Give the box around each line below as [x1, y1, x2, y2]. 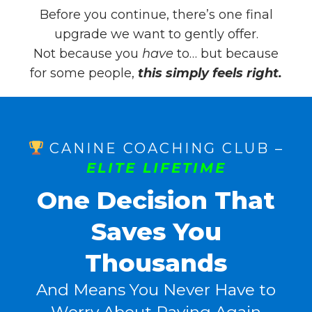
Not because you [33, 46, 142, 61]
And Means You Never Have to [36, 280, 276, 299]
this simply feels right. [138, 65, 282, 81]
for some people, [30, 65, 138, 81]
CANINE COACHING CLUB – [43, 140, 284, 157]
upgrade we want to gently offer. [54, 26, 258, 42]
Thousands [85, 248, 227, 278]
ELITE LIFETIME [86, 159, 226, 176]
